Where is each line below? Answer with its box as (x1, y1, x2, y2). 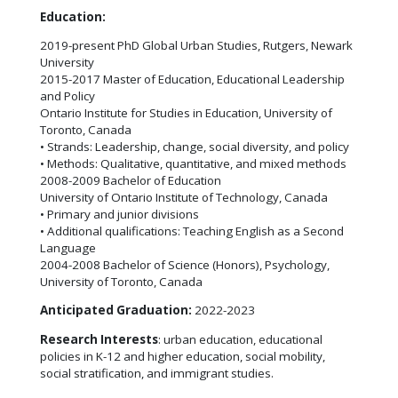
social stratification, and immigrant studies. (40, 364, 274, 381)
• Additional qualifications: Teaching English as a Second (40, 222, 344, 239)
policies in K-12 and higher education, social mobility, (40, 347, 325, 364)
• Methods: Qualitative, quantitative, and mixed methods (40, 155, 346, 171)
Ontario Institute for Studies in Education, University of (40, 104, 332, 121)
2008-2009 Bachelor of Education (40, 171, 221, 188)
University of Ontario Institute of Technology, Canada (40, 188, 328, 205)
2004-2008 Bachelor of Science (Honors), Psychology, (40, 256, 330, 273)
